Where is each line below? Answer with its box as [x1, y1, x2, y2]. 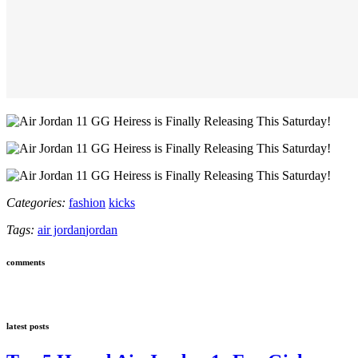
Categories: [6, 195, 66, 209]
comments [6, 257, 45, 267]
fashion [69, 195, 105, 209]
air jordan [38, 222, 86, 237]
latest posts [6, 320, 49, 331]
